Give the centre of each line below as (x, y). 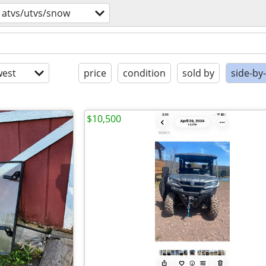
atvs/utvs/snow (36, 13)
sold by (198, 73)
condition (144, 73)
